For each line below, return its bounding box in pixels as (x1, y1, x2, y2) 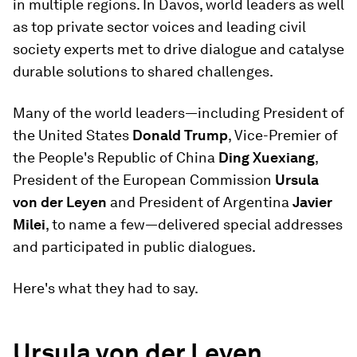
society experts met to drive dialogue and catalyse (13, 41, 344, 57)
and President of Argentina (107, 194, 292, 210)
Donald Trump (132, 127, 228, 143)
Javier (292, 194, 332, 210)
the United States (13, 127, 132, 143)
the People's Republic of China (13, 149, 218, 166)
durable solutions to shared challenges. (13, 63, 273, 80)
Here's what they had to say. (13, 280, 198, 296)
